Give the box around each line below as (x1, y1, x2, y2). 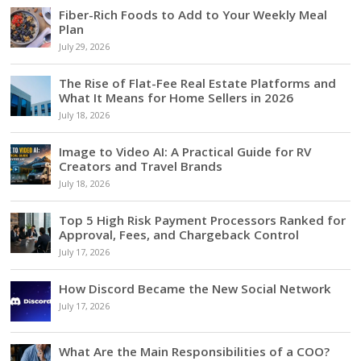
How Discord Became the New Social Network (59, 280, 332, 297)
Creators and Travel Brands (59, 157, 223, 174)
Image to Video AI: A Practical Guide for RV (59, 143, 312, 160)
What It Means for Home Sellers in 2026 (59, 89, 294, 106)
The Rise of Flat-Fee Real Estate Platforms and (59, 74, 337, 91)
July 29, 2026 (59, 40, 110, 52)
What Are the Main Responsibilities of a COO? (59, 342, 330, 359)
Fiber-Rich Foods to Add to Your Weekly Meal (59, 6, 328, 23)
